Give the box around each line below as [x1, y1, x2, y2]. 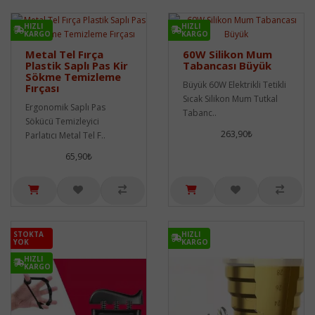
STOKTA [13, 229, 44, 239]
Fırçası [25, 81, 59, 95]
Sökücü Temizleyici [25, 115, 99, 127]
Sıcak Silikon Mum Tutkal [183, 93, 278, 105]
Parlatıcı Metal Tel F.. [25, 129, 105, 141]
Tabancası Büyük [183, 58, 271, 72]
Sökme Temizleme [25, 70, 121, 84]
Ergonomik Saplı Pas [25, 101, 105, 113]
